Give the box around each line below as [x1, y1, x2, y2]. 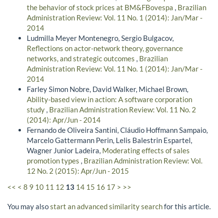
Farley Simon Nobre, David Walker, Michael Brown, [27, 84, 188, 93]
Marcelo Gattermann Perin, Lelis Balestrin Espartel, [27, 135, 192, 145]
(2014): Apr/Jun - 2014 [27, 115, 101, 124]
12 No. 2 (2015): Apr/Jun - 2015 [27, 166, 129, 175]
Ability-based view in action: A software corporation [27, 94, 192, 104]
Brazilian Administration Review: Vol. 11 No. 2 [49, 105, 196, 114]
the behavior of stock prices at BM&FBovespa [27, 2, 175, 12]
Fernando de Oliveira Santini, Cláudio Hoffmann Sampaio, [27, 125, 208, 134]
